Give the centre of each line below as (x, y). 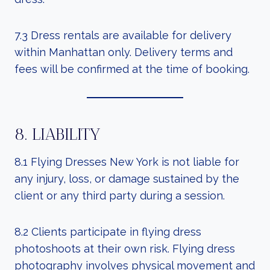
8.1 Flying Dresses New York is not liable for (127, 162)
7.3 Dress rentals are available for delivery (123, 35)
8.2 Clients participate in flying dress (108, 232)
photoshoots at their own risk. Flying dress (125, 249)
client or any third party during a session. (120, 196)
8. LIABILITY (58, 134)
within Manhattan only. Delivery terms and (124, 52)
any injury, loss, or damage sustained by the (127, 179)
